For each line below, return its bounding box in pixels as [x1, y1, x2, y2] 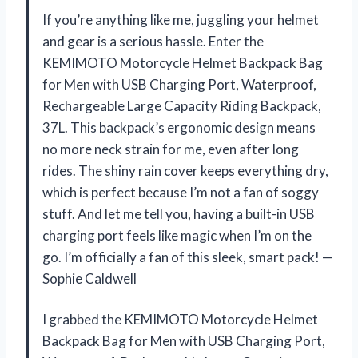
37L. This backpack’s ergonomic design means [42, 118, 316, 136]
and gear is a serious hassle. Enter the [42, 32, 264, 50]
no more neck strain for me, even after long [42, 140, 299, 157]
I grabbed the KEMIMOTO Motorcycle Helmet [42, 310, 318, 328]
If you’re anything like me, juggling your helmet [42, 10, 319, 28]
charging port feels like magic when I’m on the [42, 226, 312, 244]
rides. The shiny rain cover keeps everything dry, [42, 161, 328, 179]
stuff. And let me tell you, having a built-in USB [42, 205, 315, 222]
